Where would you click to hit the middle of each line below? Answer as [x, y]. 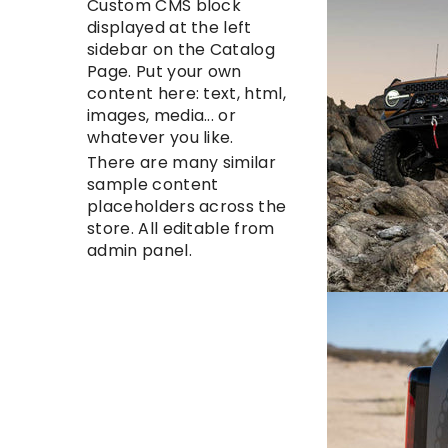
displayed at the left [169, 28]
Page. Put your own [164, 72]
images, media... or [162, 116]
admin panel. [139, 251]
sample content [153, 185]
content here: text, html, [187, 94]
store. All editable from [181, 229]
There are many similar [182, 163]
